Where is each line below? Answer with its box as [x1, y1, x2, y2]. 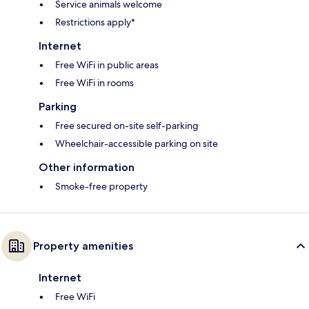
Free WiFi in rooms [55, 77, 134, 90]
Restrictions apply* [55, 16, 135, 29]
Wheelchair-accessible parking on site [55, 137, 218, 150]
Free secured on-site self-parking [55, 119, 199, 132]
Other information [39, 161, 134, 175]
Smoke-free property [55, 180, 148, 193]
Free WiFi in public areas [55, 59, 159, 72]
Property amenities [33, 239, 133, 253]
